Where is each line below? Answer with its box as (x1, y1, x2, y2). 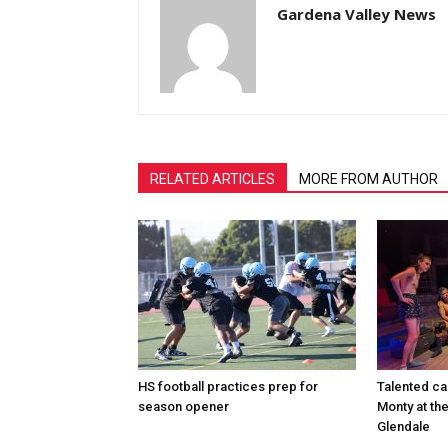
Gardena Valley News (277, 4, 436, 24)
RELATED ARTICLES (150, 171, 275, 187)
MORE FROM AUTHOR (299, 171, 438, 187)
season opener (138, 399, 229, 414)
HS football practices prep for (138, 379, 318, 394)
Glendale (377, 419, 430, 434)
